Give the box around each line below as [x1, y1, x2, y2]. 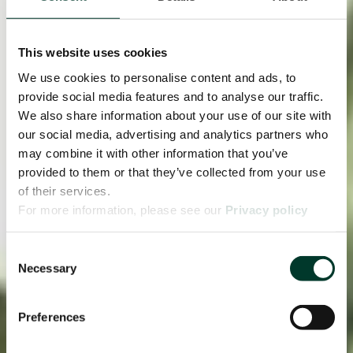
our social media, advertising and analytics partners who [18, 127, 328, 141]
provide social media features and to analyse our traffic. [18, 89, 324, 103]
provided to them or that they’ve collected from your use [18, 165, 325, 179]
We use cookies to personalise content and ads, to [18, 70, 296, 84]
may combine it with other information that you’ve [18, 146, 288, 160]
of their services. [18, 184, 110, 198]
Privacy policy [225, 203, 308, 217]
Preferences [18, 310, 86, 324]
